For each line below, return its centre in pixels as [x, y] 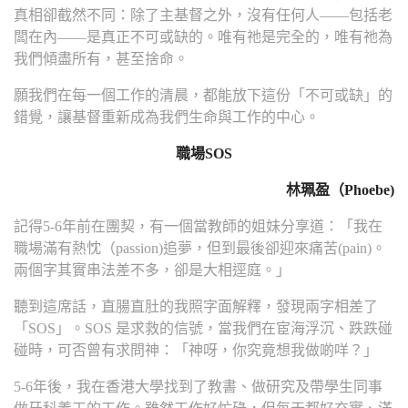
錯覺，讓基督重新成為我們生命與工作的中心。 [167, 117]
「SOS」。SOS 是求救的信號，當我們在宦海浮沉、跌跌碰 [203, 328]
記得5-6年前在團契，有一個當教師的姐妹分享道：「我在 [198, 226]
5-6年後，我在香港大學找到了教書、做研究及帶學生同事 [198, 387]
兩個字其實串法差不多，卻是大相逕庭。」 [152, 270]
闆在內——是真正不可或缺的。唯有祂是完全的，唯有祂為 [203, 37]
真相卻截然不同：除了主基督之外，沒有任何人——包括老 [203, 15]
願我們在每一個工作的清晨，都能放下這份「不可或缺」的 [203, 95]
